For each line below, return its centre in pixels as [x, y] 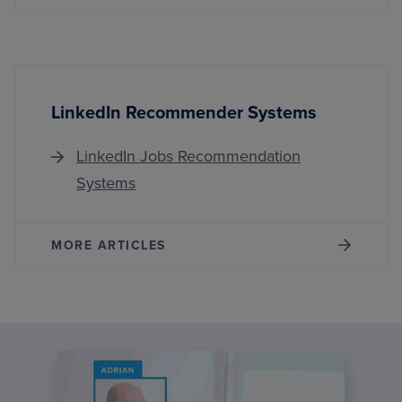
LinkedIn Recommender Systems [184, 113]
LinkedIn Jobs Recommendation [188, 156]
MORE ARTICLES [109, 245]
